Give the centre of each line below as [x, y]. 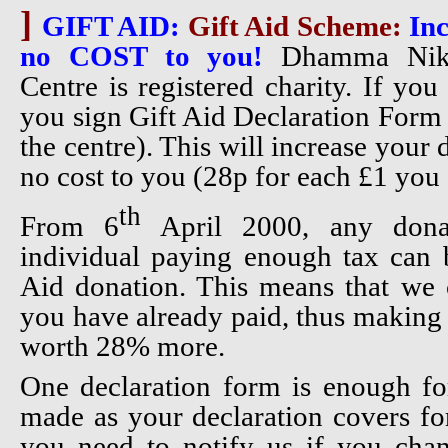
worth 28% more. [122, 345]
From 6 [70, 225]
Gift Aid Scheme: [294, 26]
